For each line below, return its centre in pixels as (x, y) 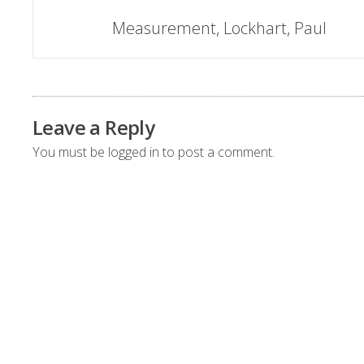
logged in (134, 152)
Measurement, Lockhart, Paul (219, 28)
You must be (70, 152)
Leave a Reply (94, 127)
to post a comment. (217, 152)
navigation (89, 56)
